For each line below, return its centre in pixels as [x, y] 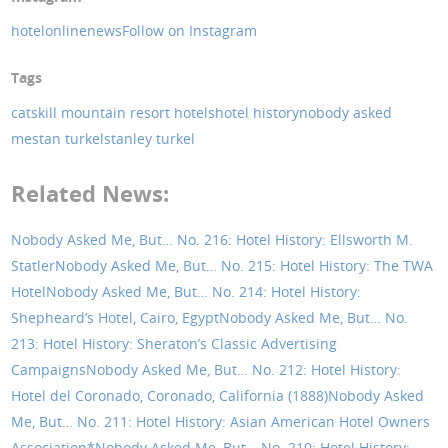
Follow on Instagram [190, 31]
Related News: [90, 193]
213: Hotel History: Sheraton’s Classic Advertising [174, 343]
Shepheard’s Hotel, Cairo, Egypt [115, 317]
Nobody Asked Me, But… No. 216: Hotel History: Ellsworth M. [212, 239]
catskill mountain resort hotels [113, 112]
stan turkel [68, 138]
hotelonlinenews [67, 31]
